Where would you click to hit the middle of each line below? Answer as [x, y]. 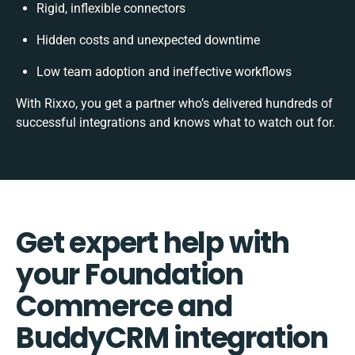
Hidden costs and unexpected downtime [148, 40]
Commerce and [124, 307]
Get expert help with [153, 243]
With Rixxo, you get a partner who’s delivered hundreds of [174, 104]
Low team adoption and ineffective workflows [164, 72]
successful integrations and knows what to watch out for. [176, 123]
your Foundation [130, 275]
